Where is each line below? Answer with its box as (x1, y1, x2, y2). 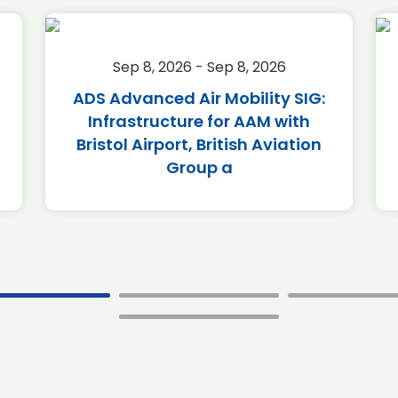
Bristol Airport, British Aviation (76, 133, 322, 155)
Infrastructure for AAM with (88, 110, 310, 132)
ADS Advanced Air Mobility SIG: (73, 87, 325, 109)
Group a (165, 156, 233, 179)
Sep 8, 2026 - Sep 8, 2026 (112, 57, 286, 77)
